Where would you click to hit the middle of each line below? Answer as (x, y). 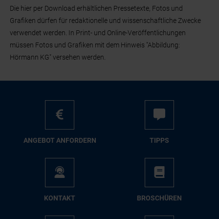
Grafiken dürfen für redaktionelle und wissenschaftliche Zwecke (106, 20)
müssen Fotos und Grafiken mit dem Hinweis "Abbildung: (95, 45)
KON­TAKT (60, 198)
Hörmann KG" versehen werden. (58, 57)
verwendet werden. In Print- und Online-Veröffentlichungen (98, 33)
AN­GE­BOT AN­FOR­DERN (60, 140)
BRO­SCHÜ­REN (159, 198)
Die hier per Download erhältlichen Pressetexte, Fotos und (97, 8)
